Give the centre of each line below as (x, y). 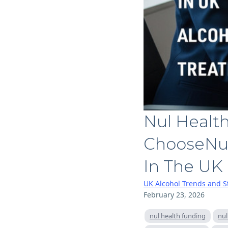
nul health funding (178, 216)
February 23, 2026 (174, 195)
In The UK (183, 166)
